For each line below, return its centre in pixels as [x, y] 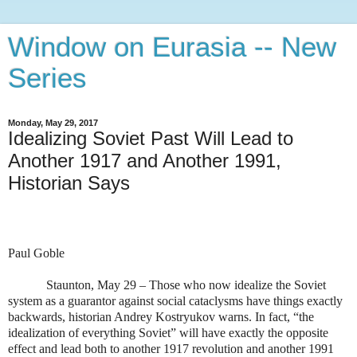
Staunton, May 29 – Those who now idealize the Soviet [186, 284]
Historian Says [69, 183]
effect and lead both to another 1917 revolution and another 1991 [171, 348]
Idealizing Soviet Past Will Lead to [151, 138]
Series [47, 78]
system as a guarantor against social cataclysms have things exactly [175, 300]
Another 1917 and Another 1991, [145, 161]
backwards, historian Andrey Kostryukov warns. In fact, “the [161, 316]
